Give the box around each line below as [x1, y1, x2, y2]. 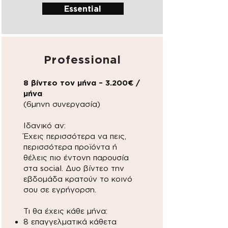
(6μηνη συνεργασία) [23, 100, 100, 108]
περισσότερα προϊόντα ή [23, 142, 117, 151]
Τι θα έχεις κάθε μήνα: [23, 207, 107, 215]
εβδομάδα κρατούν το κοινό [23, 175, 132, 183]
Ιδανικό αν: [23, 121, 66, 130]
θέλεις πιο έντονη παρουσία [23, 153, 129, 162]
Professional [44, 53, 122, 66]
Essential [64, 4, 101, 13]
